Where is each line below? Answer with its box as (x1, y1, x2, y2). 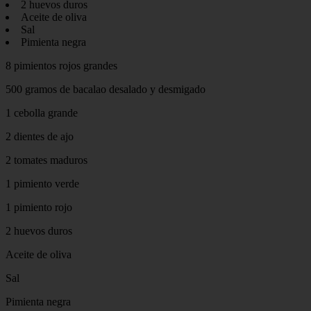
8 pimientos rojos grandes (6, 59, 117, 72)
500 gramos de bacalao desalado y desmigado (6, 83, 205, 95)
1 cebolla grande (6, 106, 78, 119)
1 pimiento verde (6, 177, 79, 190)
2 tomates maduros (6, 153, 87, 166)
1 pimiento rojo (6, 201, 72, 213)
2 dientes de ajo (6, 130, 74, 142)
